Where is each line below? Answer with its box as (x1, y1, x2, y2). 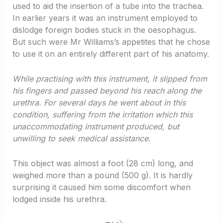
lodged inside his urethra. (12, 194, 107, 204)
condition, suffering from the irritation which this (12, 109, 193, 119)
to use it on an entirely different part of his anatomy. (12, 49, 209, 59)
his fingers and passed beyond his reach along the (12, 85, 202, 96)
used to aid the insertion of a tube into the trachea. (12, 1, 204, 11)
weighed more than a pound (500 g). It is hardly (12, 170, 193, 180)
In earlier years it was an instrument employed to (12, 13, 198, 23)
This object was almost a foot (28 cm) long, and (12, 158, 193, 168)
